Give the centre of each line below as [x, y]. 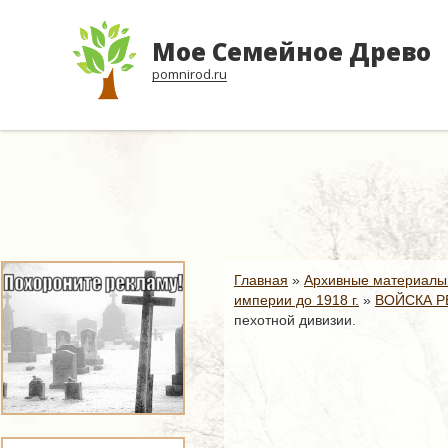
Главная [261, 280]
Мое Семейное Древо [291, 51]
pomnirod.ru [189, 74]
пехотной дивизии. [295, 320]
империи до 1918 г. [296, 300]
